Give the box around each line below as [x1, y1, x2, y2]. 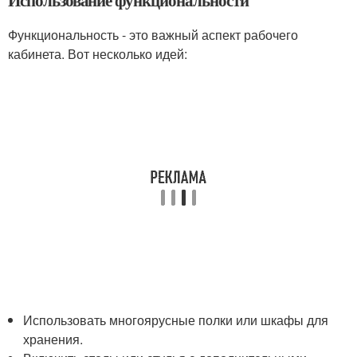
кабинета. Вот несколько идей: [8, 45, 187, 63]
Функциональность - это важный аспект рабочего [8, 25, 298, 44]
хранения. [23, 330, 84, 348]
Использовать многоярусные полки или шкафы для [23, 311, 329, 329]
